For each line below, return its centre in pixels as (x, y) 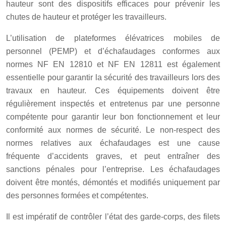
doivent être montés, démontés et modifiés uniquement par (113, 182)
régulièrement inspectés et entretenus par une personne (113, 103)
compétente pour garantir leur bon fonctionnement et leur (113, 117)
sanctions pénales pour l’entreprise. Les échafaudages (113, 169)
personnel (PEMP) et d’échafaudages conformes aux (113, 51)
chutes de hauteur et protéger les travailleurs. (86, 17)
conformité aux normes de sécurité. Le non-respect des (113, 130)
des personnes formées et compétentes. (77, 195)
